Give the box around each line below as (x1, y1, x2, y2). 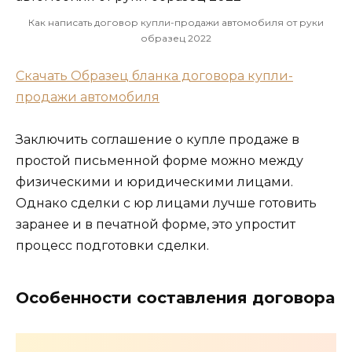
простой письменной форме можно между (16, 153, 303, 169)
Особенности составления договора (16, 288, 335, 308)
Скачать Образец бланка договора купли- (16, 68, 293, 84)
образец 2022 (141, 32, 211, 45)
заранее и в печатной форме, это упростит (16, 217, 295, 233)
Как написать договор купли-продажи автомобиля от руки (28, 16, 324, 29)
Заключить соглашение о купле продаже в (16, 132, 299, 148)
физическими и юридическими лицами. (16, 174, 293, 190)
